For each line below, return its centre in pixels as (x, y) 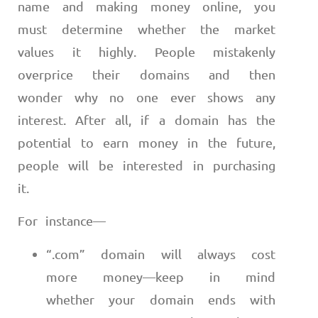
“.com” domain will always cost (161, 253)
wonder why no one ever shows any (147, 97)
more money (94, 276)
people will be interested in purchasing (147, 165)
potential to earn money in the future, (147, 143)
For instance (55, 221)
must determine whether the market (147, 29)
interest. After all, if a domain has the (147, 120)
